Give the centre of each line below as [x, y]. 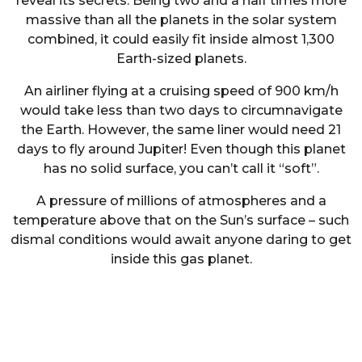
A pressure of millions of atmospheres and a [181, 201]
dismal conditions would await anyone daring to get [181, 240]
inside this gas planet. [181, 259]
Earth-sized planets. [181, 58]
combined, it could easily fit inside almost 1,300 [181, 39]
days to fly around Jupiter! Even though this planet [181, 149]
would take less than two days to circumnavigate [181, 111]
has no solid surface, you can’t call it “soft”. [181, 169]
